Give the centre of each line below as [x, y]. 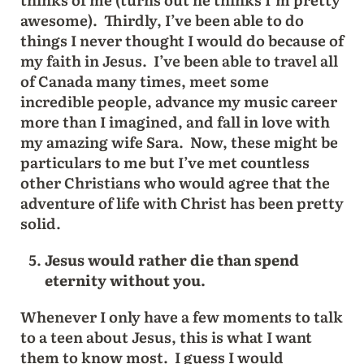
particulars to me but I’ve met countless [165, 162]
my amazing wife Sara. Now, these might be [179, 141]
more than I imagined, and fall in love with [175, 121]
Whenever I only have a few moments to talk [181, 316]
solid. [40, 223]
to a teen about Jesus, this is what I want [166, 336]
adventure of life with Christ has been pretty [182, 202]
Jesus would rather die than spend [171, 259]
